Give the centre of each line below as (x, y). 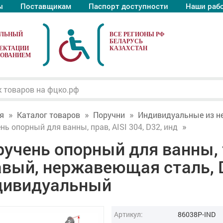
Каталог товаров (48, 115)
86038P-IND (196, 214)
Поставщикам (46, 6)
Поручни (109, 115)
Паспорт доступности (128, 6)
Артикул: (128, 214)
